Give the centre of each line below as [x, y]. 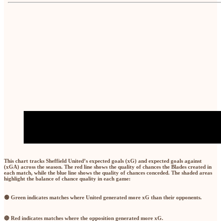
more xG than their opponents [164, 198]
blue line [67, 173]
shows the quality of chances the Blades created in [152, 167]
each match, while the [30, 173]
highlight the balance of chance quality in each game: [67, 179]
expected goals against [175, 161]
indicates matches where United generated [77, 198]
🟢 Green [15, 198]
